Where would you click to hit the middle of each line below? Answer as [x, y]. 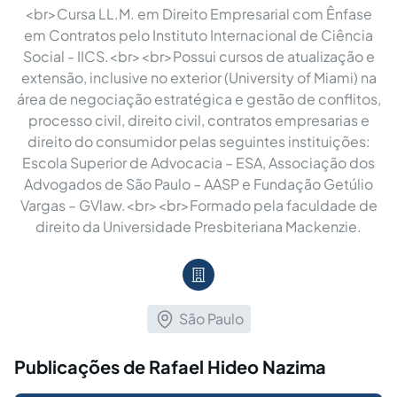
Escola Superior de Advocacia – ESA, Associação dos [198, 162]
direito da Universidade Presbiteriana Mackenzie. [198, 226]
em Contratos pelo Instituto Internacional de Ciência [198, 35]
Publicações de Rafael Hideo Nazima [170, 366]
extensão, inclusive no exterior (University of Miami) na [198, 77]
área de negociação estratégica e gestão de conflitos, [198, 98]
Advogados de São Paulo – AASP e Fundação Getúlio [198, 183]
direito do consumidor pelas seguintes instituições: [198, 141]
